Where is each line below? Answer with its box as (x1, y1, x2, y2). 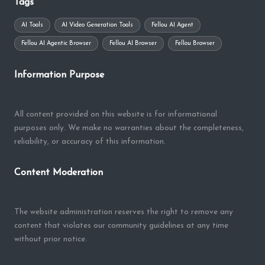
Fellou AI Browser (109, 40, 157, 47)
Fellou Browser (174, 40, 215, 47)
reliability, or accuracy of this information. (14, 137, 166, 146)
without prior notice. (14, 235, 87, 243)
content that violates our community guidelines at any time (14, 221, 228, 230)
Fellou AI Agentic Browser (21, 40, 92, 47)
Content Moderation (14, 167, 103, 177)
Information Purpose (14, 70, 104, 80)
